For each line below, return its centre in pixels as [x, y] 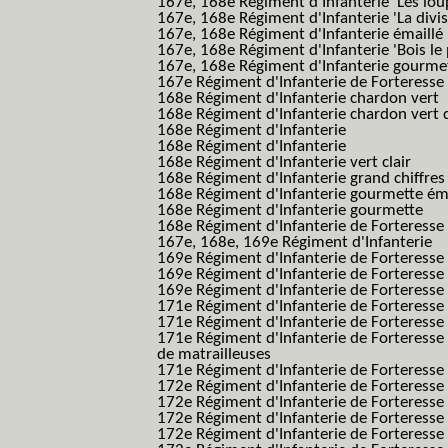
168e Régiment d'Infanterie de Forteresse [300, 226]
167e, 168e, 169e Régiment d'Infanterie [294, 242]
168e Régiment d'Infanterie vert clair [284, 162]
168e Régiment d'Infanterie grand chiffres [301, 178]
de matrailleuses [214, 354]
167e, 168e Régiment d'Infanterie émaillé [300, 34]
